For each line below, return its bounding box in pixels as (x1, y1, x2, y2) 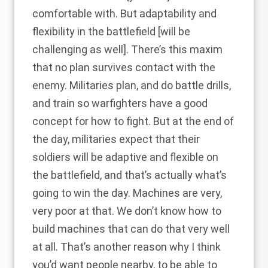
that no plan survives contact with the (32, 61, 215, 74)
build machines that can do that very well (32, 223, 230, 235)
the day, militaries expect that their (32, 133, 200, 145)
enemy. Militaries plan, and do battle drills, (32, 79, 231, 92)
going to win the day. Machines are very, (32, 187, 222, 199)
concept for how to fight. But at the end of (32, 115, 234, 127)
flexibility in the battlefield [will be (32, 25, 190, 38)
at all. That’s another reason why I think (32, 240, 221, 253)
